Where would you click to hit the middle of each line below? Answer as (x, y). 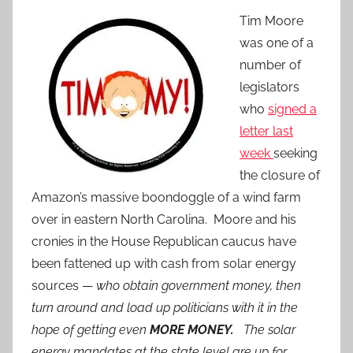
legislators (269, 87)
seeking (295, 154)
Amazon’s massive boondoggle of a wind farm (166, 198)
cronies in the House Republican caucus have (164, 242)
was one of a (277, 43)
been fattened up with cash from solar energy (164, 264)
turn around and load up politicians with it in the (165, 308)
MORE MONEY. (197, 330)
